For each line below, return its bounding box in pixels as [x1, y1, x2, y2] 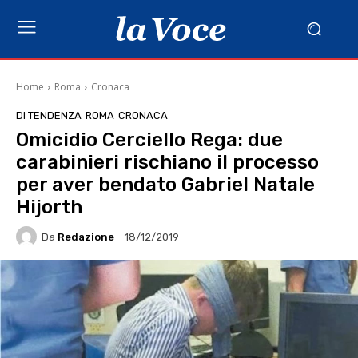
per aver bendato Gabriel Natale [16, 173, 315, 196]
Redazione [58, 230, 114, 243]
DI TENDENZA [16, 109, 82, 121]
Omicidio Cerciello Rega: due [16, 129, 283, 151]
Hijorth [16, 196, 82, 218]
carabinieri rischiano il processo [16, 151, 319, 173]
